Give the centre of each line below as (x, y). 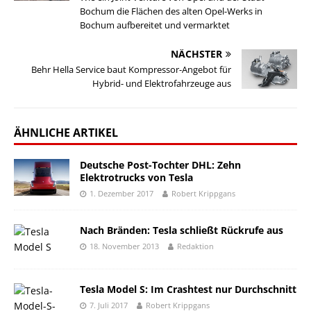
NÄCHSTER (196, 54)
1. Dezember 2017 (121, 193)
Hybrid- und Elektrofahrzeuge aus (162, 83)
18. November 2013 (124, 246)
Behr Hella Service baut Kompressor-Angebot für (131, 69)
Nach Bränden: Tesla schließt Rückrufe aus (182, 230)
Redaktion (195, 246)
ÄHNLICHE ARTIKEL (66, 133)
